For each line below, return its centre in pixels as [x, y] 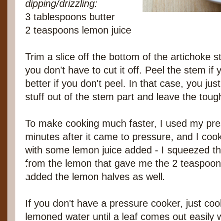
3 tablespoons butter [70, 17]
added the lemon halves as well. [95, 177]
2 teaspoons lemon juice [78, 30]
